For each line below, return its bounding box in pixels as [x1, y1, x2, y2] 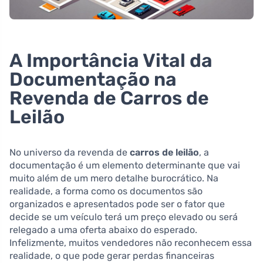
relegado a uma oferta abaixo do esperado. [9, 224, 197, 235]
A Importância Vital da [9, 49, 213, 72]
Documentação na [9, 68, 177, 90]
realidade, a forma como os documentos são [9, 185, 203, 197]
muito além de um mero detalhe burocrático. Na [9, 172, 218, 184]
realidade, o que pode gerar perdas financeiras [9, 249, 214, 261]
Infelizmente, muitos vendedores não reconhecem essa [9, 237, 252, 248]
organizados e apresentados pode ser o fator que [9, 198, 225, 210]
